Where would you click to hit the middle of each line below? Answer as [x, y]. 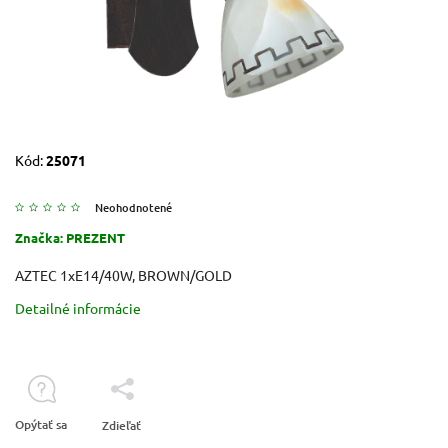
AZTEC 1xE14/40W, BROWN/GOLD [123, 274]
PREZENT [95, 237]
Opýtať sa [41, 424]
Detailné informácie [78, 307]
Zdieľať [121, 425]
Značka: [40, 237]
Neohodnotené [133, 207]
